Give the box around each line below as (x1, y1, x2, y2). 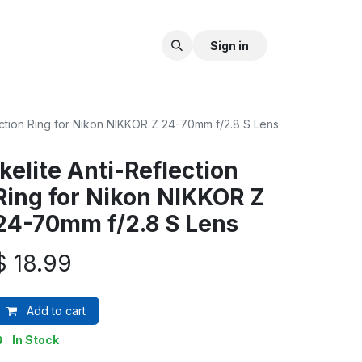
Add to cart (23, 304, 86, 318)
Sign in (210, 38, 250, 53)
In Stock (11, 333, 59, 347)
